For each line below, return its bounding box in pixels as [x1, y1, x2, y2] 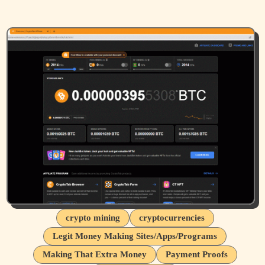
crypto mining [65, 212, 120, 222]
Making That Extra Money [42, 249, 147, 259]
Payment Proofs [165, 249, 228, 259]
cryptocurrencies [138, 212, 205, 222]
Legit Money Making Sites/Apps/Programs [53, 231, 217, 241]
